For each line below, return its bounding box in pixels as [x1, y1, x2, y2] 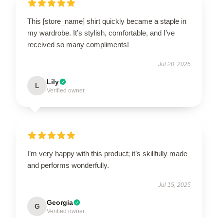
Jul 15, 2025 [158, 181, 191, 188]
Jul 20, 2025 [158, 60, 191, 68]
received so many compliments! [27, 40, 129, 49]
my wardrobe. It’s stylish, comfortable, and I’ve [27, 28, 175, 37]
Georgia [47, 198, 73, 206]
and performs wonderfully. [27, 161, 109, 169]
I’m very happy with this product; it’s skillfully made [27, 149, 187, 158]
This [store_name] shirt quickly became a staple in [27, 17, 186, 25]
